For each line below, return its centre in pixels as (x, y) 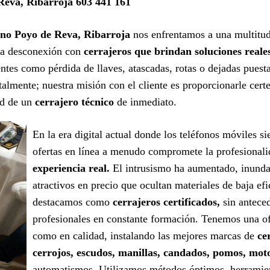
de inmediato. (145, 102)
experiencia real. (71, 168)
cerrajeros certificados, (166, 202)
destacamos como (73, 202)
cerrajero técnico (74, 102)
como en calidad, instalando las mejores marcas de (145, 235)
